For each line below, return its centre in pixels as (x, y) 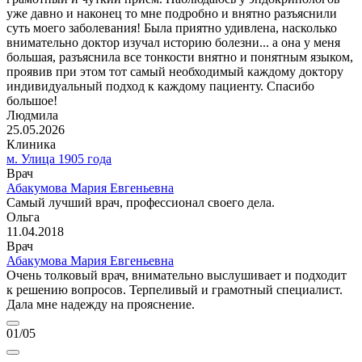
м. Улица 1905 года (59, 159)
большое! (32, 101)
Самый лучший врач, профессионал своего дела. (141, 203)
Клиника (31, 145)
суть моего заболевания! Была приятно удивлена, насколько (172, 28)
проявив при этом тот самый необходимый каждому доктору (175, 72)
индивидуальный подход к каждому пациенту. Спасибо (160, 86)
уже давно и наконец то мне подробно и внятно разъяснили (172, 14)
